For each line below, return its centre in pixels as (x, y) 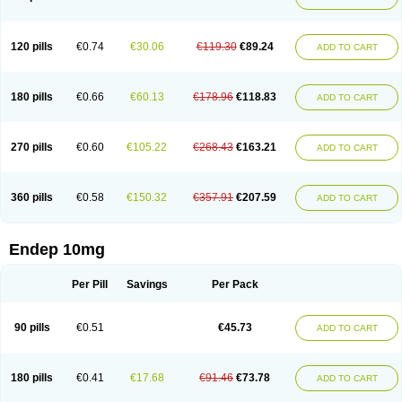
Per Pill (90, 284)
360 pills (32, 197)
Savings (147, 284)
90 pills (32, 328)
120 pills (32, 47)
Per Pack (235, 284)
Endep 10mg (57, 249)
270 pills (32, 147)
